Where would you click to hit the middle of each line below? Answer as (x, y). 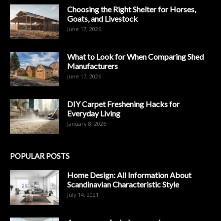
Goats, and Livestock (102, 19)
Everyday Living (94, 113)
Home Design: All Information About (129, 175)
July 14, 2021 (83, 195)
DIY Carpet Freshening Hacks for (123, 104)
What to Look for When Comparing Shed (135, 57)
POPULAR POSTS (40, 156)
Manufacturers (92, 66)
